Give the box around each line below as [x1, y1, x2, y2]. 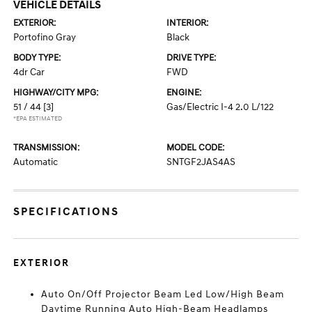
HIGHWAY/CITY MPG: [13, 87, 99, 98]
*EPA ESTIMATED [13, 115, 63, 123]
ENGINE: [166, 87, 201, 98]
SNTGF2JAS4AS [166, 156, 235, 168]
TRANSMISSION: [13, 142, 80, 153]
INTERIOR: [166, 17, 208, 29]
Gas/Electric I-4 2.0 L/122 [166, 101, 274, 113]
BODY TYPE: [13, 52, 61, 63]
